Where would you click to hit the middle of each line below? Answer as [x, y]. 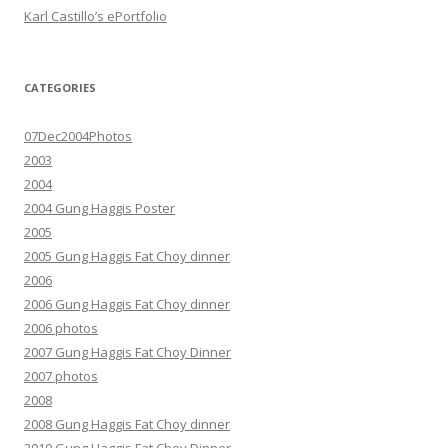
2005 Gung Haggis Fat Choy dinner [127, 256]
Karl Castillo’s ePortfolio [95, 16]
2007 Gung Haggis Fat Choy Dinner [127, 352]
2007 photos [61, 376]
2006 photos [61, 328]
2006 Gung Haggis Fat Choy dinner [127, 304]
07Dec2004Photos [78, 136]
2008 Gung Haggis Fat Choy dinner [127, 424]
